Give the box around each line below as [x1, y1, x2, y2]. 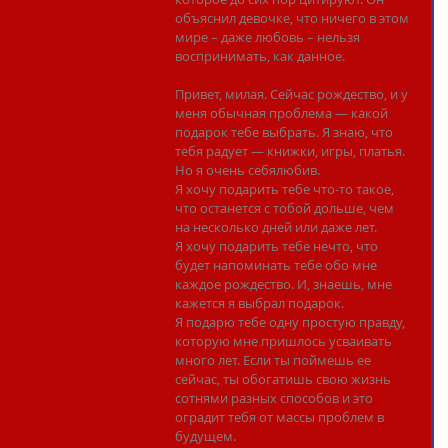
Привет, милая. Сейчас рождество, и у [175, 85, 411, 103]
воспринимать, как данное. [175, 47, 345, 65]
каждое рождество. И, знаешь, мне [175, 275, 395, 293]
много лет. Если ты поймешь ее [175, 351, 374, 369]
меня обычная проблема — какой [175, 104, 391, 122]
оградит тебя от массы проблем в [175, 408, 387, 426]
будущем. [175, 427, 236, 445]
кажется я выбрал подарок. [175, 294, 344, 312]
